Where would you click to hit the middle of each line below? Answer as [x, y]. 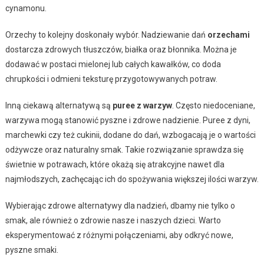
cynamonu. [26, 9]
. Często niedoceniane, [213, 106]
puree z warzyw [142, 106]
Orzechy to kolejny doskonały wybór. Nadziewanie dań [106, 35]
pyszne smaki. [32, 250]
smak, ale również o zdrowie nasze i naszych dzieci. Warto [113, 221]
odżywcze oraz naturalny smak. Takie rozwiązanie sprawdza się [124, 150]
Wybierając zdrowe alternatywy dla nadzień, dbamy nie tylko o [120, 206]
